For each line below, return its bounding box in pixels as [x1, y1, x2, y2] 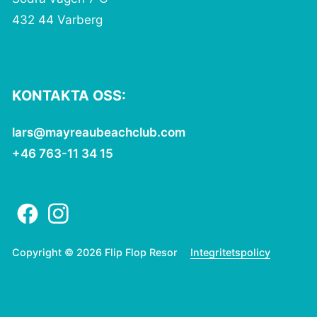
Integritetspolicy [190, 246, 271, 259]
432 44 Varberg [12, 11, 103, 27]
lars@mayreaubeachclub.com [12, 125, 186, 139]
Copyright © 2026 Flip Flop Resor [12, 246, 178, 259]
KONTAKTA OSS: [12, 87, 127, 104]
